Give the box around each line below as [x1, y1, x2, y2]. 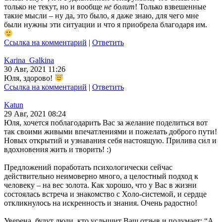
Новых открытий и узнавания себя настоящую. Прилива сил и [4, 136, 217, 145]
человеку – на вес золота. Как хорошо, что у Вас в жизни [4, 181, 197, 190]
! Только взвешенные [135, 2, 206, 11]
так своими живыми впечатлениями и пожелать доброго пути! [4, 127, 217, 136]
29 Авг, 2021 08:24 [4, 110, 66, 118]
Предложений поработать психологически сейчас [4, 163, 172, 172]
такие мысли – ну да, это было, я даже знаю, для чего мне [4, 11, 199, 20]
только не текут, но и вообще [4, 2, 104, 11]
